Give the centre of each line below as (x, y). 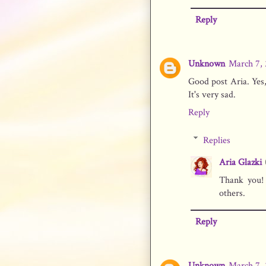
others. (232, 194)
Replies (216, 140)
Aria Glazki (240, 163)
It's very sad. (212, 94)
